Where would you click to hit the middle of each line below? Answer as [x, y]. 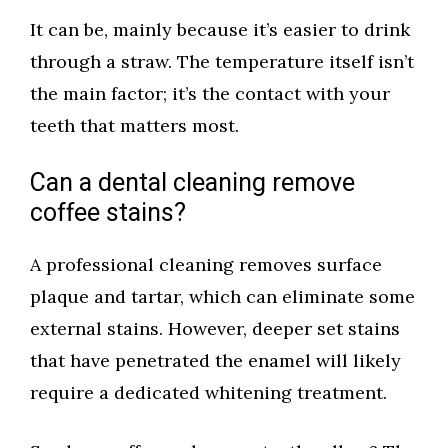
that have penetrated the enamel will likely [215, 361]
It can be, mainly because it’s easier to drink [220, 30]
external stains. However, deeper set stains [215, 329]
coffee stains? [108, 214]
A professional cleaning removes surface [206, 265]
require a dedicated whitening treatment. [208, 393]
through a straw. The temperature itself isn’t [222, 62]
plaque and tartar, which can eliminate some [222, 297]
